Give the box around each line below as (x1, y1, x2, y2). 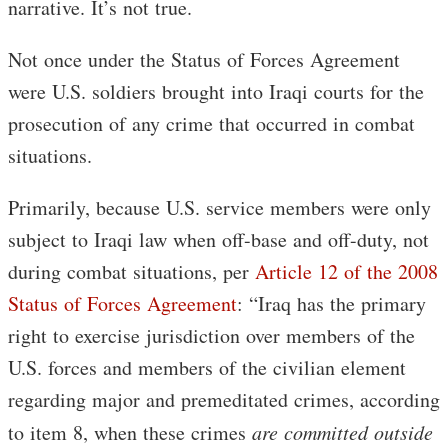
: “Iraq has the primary (237, 290, 426, 318)
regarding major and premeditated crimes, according (8, 386, 440, 414)
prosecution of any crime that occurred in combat (8, 110, 415, 138)
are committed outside (252, 419, 433, 446)
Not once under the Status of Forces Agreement (8, 46, 400, 74)
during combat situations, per (8, 258, 255, 286)
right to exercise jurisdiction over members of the (8, 322, 415, 350)
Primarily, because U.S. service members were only (8, 194, 431, 222)
